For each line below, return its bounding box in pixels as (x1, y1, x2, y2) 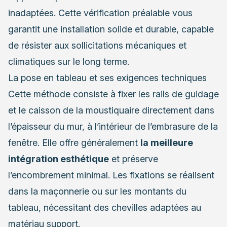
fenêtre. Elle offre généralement (8, 137, 140, 148)
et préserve (109, 153, 158, 164)
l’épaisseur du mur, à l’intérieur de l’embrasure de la (8, 121, 218, 132)
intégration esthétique (8, 153, 109, 164)
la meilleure (140, 137, 193, 148)
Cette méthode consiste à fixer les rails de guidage (8, 88, 219, 99)
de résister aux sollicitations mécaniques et (8, 40, 186, 51)
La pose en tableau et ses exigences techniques (8, 72, 207, 83)
